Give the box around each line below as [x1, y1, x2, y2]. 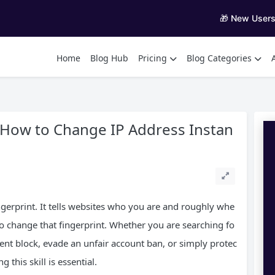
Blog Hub [90, 52, 128, 64]
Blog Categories [187, 52, 252, 64]
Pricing [138, 52, 167, 64]
